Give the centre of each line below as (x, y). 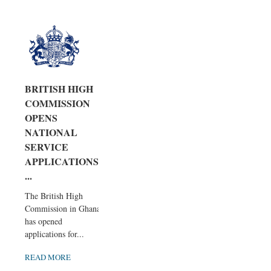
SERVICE (47, 147)
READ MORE (48, 257)
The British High (54, 196)
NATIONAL (51, 132)
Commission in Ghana (63, 209)
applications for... (54, 234)
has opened (44, 221)
